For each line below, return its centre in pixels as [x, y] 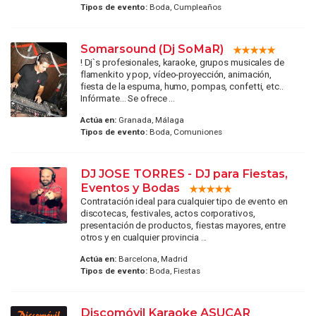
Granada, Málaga [150, 120]
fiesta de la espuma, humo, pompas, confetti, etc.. [182, 86]
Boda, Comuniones [184, 132]
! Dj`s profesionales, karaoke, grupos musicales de [182, 62]
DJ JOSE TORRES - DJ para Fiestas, [184, 173]
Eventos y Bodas [130, 187]
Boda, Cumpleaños [184, 7]
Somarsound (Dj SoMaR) [152, 48]
